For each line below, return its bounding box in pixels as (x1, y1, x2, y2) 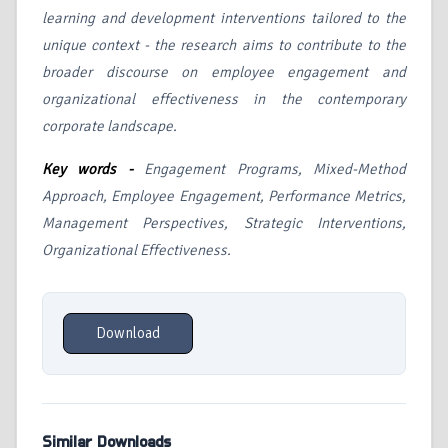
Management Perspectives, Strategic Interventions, (42, 214, 406, 233)
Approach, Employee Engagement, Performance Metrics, (42, 187, 406, 206)
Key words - (42, 160, 145, 179)
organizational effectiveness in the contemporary (42, 90, 406, 109)
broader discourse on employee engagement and (42, 63, 406, 82)
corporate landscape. (42, 117, 177, 136)
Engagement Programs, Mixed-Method (144, 160, 407, 179)
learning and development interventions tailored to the (42, 9, 406, 28)
